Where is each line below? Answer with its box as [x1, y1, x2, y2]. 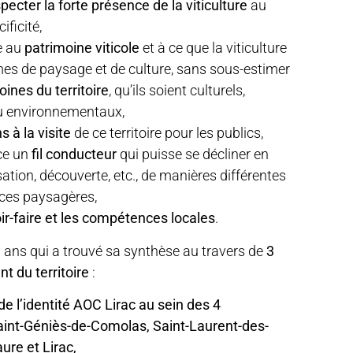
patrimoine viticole [24, 39, 139, 57]
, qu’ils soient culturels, [109, 82, 245, 99]
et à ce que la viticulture [139, 39, 287, 57]
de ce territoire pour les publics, [71, 124, 263, 142]
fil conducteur [28, 146, 117, 163]
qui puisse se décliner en [117, 146, 269, 163]
